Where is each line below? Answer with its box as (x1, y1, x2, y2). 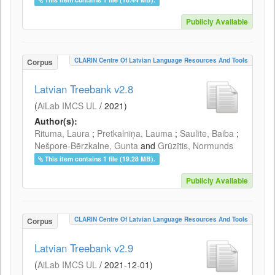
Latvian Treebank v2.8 (34, 82, 133, 96)
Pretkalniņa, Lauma (97, 127, 172, 139)
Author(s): (34, 115, 77, 127)
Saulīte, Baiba (180, 127, 234, 139)
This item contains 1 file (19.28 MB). (45, 154, 156, 163)
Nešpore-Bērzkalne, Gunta (34, 139, 138, 152)
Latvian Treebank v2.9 (34, 241, 133, 255)
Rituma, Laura (34, 127, 90, 139)
